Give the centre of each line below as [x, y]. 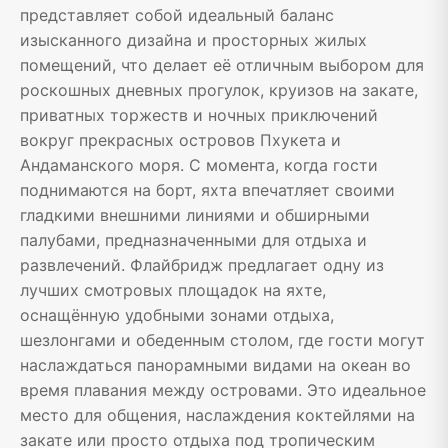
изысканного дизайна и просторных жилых [193, 40]
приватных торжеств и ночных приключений [199, 115]
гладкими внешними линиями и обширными [195, 215]
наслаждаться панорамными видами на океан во [215, 365]
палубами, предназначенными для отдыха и [193, 240]
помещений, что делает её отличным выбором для [222, 65]
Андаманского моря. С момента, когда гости [199, 165]
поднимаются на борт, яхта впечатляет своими [207, 190]
